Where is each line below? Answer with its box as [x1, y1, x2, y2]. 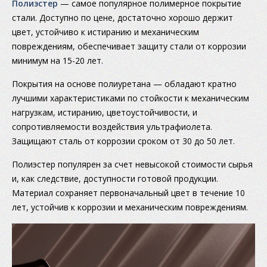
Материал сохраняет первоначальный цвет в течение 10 [12, 187, 245, 199]
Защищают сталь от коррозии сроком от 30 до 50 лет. [12, 135, 235, 147]
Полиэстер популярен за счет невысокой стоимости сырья [12, 159, 253, 170]
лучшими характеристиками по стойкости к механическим [12, 92, 249, 104]
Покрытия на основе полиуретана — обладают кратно [12, 78, 237, 90]
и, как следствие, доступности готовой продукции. [12, 173, 218, 185]
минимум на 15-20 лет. [12, 55, 103, 67]
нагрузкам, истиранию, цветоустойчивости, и [12, 107, 197, 119]
